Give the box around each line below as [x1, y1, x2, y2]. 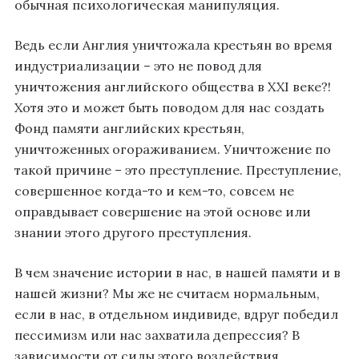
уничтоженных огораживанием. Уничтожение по [14, 141, 331, 158]
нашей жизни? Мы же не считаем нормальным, [14, 285, 320, 302]
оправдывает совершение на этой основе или [14, 204, 311, 220]
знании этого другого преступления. [14, 224, 252, 241]
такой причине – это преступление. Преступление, [14, 162, 341, 179]
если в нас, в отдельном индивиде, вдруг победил [14, 306, 338, 323]
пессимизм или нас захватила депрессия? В [14, 327, 300, 344]
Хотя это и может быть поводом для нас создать [14, 99, 325, 116]
